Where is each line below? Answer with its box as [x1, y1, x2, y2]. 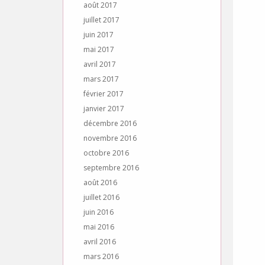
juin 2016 [83, 207, 114, 217]
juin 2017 [83, 30, 114, 40]
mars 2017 [83, 74, 119, 84]
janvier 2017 [83, 104, 124, 114]
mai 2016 [83, 222, 114, 232]
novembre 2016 [83, 133, 137, 143]
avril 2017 [83, 59, 116, 69]
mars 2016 [83, 251, 119, 261]
